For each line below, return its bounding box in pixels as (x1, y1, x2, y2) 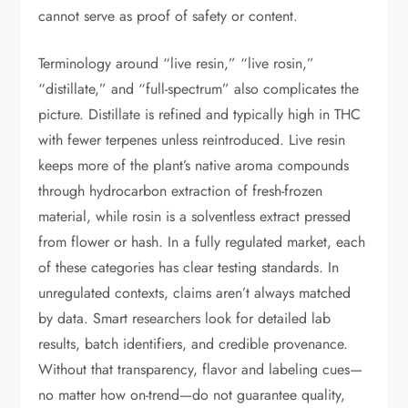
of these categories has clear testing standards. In (38, 257, 340, 278)
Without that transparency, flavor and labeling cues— (38, 359, 363, 380)
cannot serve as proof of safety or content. (38, 5, 299, 26)
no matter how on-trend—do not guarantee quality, (38, 384, 346, 405)
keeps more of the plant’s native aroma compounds (38, 155, 350, 176)
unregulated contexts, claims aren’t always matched (38, 282, 352, 303)
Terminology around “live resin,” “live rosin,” (38, 53, 315, 74)
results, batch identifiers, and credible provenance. (38, 333, 349, 354)
